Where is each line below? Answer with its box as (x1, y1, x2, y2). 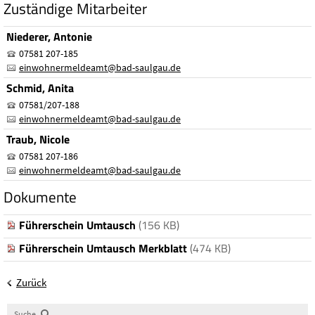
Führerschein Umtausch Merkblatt (19, 239, 187, 257)
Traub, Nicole (6, 130, 70, 148)
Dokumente (4, 185, 77, 208)
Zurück (16, 275, 46, 289)
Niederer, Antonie (6, 27, 92, 45)
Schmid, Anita (6, 79, 74, 96)
